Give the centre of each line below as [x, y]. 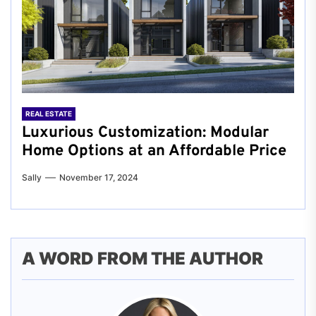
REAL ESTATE [49, 113]
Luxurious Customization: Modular [145, 133]
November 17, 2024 [99, 177]
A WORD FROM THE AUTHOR [142, 258]
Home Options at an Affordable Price [154, 151]
